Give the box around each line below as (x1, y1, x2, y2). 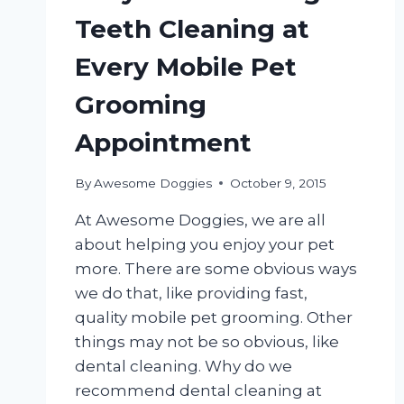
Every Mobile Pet (75, 50, 297, 82)
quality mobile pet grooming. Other (75, 308, 353, 326)
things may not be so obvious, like (75, 332, 339, 351)
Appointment (75, 126, 252, 158)
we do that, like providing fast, (75, 283, 308, 302)
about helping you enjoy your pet (75, 234, 335, 253)
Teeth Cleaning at (75, 13, 309, 44)
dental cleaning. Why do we (75, 356, 292, 375)
